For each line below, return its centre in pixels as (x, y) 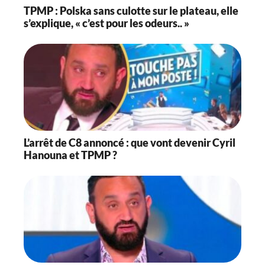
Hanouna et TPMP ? (70, 155)
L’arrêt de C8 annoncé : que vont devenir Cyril (130, 143)
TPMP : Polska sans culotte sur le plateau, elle (131, 11)
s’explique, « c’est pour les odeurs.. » (106, 23)
